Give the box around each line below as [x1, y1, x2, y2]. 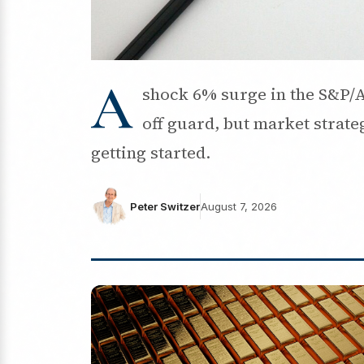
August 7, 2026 [201, 199, 277, 213]
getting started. [91, 141, 210, 164]
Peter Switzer [130, 199, 200, 213]
